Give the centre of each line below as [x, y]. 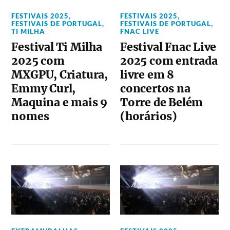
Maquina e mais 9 [60, 102]
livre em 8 [147, 75]
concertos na [155, 89]
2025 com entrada [169, 61]
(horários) [149, 116]
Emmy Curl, [44, 89]
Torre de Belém [162, 102]
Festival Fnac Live [168, 47]
